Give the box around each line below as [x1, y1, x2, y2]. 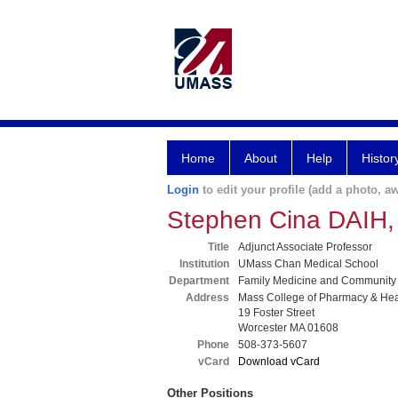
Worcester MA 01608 [238, 322, 338, 334]
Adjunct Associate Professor [238, 241, 372, 253]
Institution [179, 258, 229, 270]
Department [169, 275, 229, 287]
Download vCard [238, 355, 320, 368]
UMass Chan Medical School [238, 258, 378, 270]
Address [186, 291, 229, 304]
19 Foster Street [238, 306, 314, 319]
